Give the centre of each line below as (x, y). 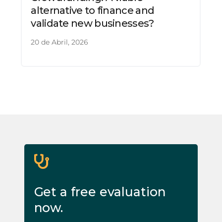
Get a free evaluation (100, 192)
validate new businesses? (92, 23)
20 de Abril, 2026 (59, 42)
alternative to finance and (92, 10)
